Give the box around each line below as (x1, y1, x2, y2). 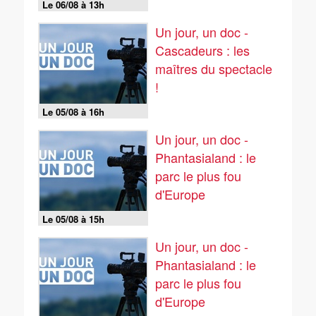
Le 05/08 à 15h (42, 212, 104, 226)
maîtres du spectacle (155, 59, 272, 78)
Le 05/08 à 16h (42, 105, 104, 119)
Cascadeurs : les (155, 41, 250, 59)
